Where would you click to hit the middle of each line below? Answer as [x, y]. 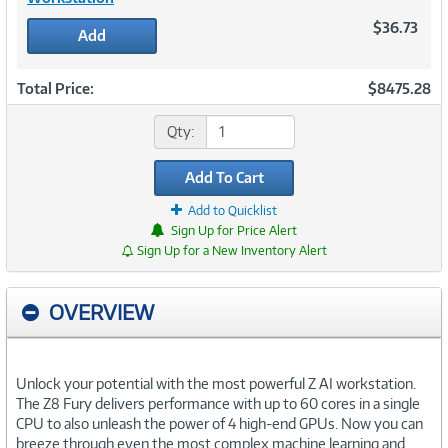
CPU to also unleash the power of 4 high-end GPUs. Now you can [219, 423]
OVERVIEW [101, 311]
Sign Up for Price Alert [234, 230]
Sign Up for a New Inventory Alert [231, 250]
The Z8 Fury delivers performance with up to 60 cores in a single [218, 403]
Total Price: [55, 88]
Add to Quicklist [232, 210]
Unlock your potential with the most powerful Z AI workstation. [216, 383]
